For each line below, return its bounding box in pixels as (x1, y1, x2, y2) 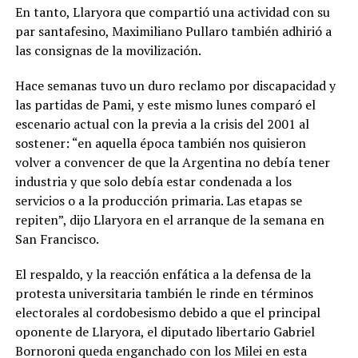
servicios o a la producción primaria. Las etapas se (14, 192, 302, 210)
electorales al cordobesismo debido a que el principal (14, 304, 320, 322)
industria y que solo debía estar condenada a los (14, 173, 292, 191)
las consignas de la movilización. (14, 42, 201, 60)
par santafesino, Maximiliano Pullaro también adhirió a (14, 22, 332, 41)
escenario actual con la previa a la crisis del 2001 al (14, 115, 309, 133)
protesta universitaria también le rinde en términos (14, 284, 313, 303)
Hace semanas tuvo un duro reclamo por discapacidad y (14, 77, 336, 95)
